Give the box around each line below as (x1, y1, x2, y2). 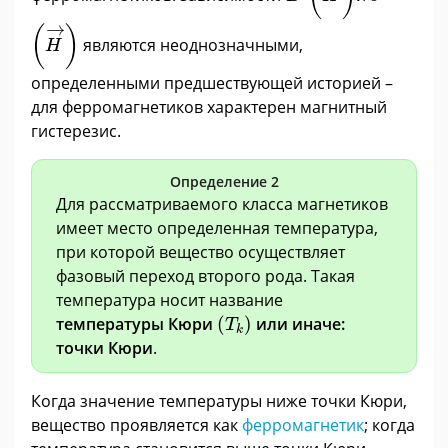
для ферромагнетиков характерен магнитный (31, 96, 387, 119)
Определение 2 (169, 172, 279, 192)
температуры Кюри (56, 313, 217, 336)
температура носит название (56, 289, 283, 312)
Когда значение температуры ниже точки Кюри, (31, 390, 407, 413)
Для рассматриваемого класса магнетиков (56, 193, 388, 216)
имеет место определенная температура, (56, 217, 378, 240)
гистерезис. (31, 120, 121, 143)
